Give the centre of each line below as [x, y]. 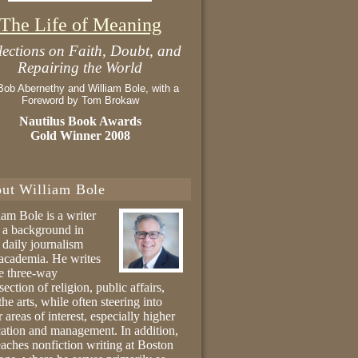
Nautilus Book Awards [80, 121]
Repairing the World [80, 68]
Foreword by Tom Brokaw [80, 101]
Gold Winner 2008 [80, 136]
